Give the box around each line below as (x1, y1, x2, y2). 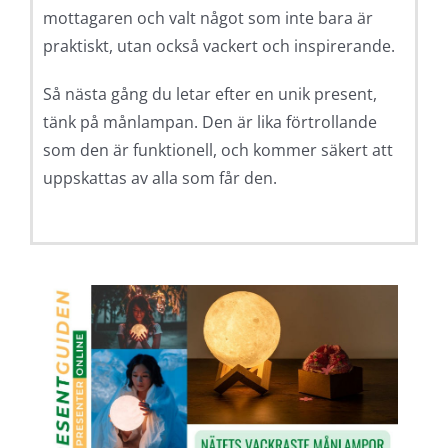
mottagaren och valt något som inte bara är (42, 7, 373, 30)
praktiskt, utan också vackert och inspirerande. (42, 35, 395, 58)
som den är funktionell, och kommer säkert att (42, 139, 393, 162)
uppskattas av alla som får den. (42, 167, 277, 190)
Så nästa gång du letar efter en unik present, (42, 83, 377, 106)
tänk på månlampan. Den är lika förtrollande (42, 111, 377, 134)
